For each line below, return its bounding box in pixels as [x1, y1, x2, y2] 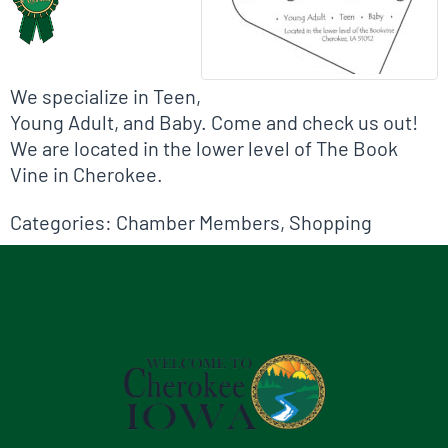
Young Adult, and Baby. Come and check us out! [10, 110, 418, 135]
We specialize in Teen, [10, 84, 201, 109]
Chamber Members [116, 210, 280, 235]
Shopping [289, 210, 372, 235]
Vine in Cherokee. [10, 162, 163, 187]
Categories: [10, 210, 116, 235]
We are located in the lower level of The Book [10, 136, 398, 161]
